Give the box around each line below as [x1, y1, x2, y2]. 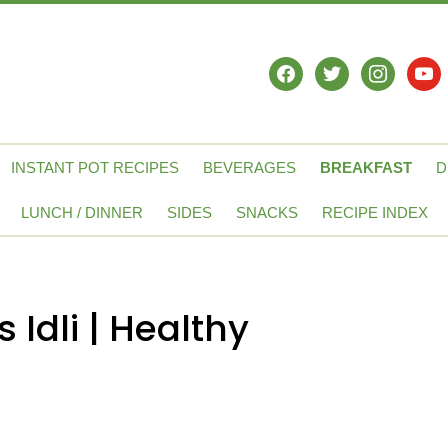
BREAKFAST [320, 159, 412, 177]
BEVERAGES [203, 159, 296, 177]
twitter [314, 57, 365, 79]
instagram [360, 57, 437, 79]
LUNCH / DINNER [20, 204, 143, 222]
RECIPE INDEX [321, 204, 428, 222]
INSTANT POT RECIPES [11, 159, 179, 177]
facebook [268, 57, 340, 79]
